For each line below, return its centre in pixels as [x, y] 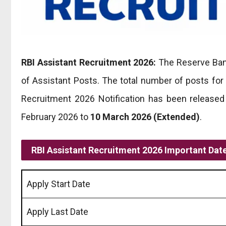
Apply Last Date [58, 211]
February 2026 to [56, 117]
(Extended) [177, 117]
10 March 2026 [121, 117]
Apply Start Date [59, 184]
